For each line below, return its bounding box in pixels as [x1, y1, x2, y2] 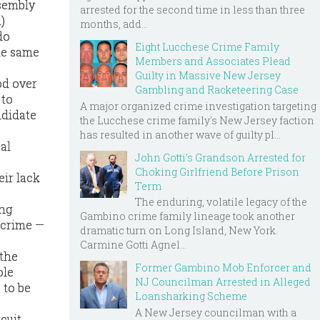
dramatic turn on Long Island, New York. [80, 224, 278, 238]
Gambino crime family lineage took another [80, 209, 295, 224]
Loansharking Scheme [135, 289, 247, 304]
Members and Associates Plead [135, 54, 291, 68]
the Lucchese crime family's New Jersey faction [80, 113, 314, 127]
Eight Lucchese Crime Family [135, 39, 279, 54]
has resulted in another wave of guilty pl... [80, 127, 281, 141]
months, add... [80, 16, 148, 31]
